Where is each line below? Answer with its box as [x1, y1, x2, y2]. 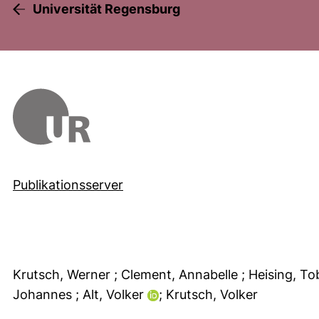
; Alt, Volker [75, 286, 147, 302]
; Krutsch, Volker [159, 286, 261, 302]
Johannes [13, 286, 75, 302]
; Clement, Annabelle [114, 266, 241, 282]
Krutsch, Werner [13, 266, 114, 282]
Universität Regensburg [33, 1, 180, 16]
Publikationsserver [13, 177, 123, 192]
